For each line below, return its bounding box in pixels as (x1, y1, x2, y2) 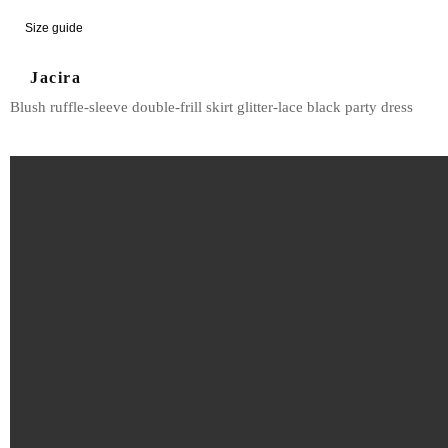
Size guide (25, 20, 83, 35)
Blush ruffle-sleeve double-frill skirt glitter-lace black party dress (10, 98, 413, 115)
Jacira (30, 68, 81, 86)
